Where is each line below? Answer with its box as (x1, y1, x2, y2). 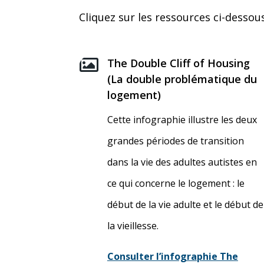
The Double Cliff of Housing (107, 56, 250, 71)
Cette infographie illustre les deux (107, 113, 257, 127)
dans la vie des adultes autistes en (107, 156, 257, 169)
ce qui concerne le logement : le (107, 177, 245, 190)
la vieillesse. (107, 219, 159, 233)
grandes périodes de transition (107, 134, 244, 148)
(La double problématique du (107, 72, 257, 87)
